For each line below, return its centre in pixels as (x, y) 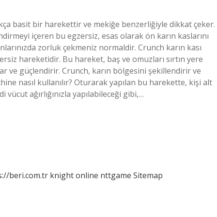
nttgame (116, 175)
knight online (74, 175)
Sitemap (148, 175)
